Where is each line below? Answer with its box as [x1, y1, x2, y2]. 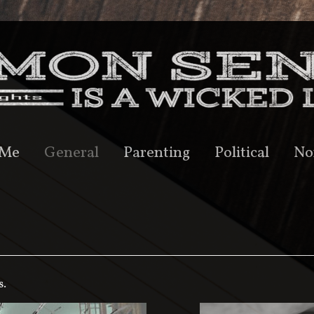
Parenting [123, 142, 190, 164]
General [43, 142, 99, 164]
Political [214, 142, 269, 164]
